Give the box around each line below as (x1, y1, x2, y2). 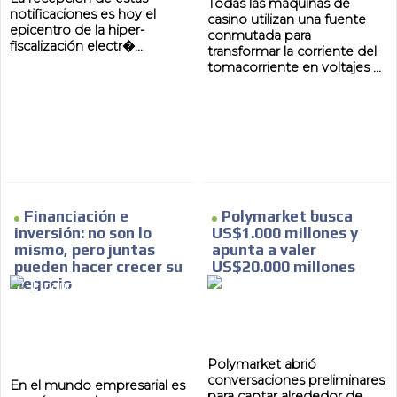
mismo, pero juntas (14, 241, 156, 260)
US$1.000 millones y (212, 224, 358, 243)
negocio (14, 275, 73, 293)
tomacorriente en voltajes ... (207, 59, 381, 76)
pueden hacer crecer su (14, 258, 183, 276)
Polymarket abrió (207, 356, 316, 373)
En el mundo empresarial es (10, 378, 186, 394)
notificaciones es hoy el (10, 6, 157, 23)
